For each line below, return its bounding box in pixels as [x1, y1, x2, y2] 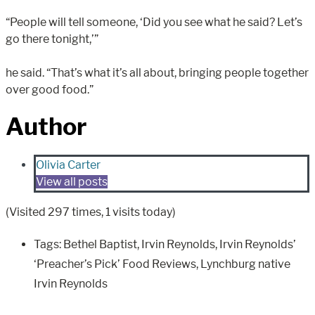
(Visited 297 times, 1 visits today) [6, 205, 176, 219]
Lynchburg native [200, 257, 290, 271]
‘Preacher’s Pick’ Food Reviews [34, 257, 196, 271]
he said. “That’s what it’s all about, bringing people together [6, 65, 309, 79]
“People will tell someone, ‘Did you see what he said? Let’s [6, 15, 302, 29]
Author [6, 111, 86, 141]
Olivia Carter [36, 158, 101, 172]
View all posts [36, 175, 108, 189]
